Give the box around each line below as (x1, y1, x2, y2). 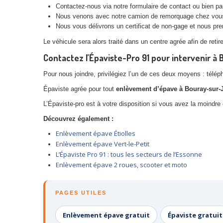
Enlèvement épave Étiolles (56, 129, 135, 138)
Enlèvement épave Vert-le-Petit (56, 139, 149, 149)
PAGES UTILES (55, 190, 107, 196)
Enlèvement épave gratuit (63, 211, 150, 220)
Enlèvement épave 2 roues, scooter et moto (56, 160, 187, 170)
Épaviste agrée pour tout (43, 85, 116, 93)
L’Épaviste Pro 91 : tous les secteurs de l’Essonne (56, 150, 202, 159)
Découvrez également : (43, 115, 115, 123)
